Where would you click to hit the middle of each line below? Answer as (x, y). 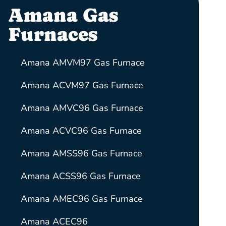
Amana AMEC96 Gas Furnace (81, 199)
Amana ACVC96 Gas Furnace (81, 130)
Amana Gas (63, 15)
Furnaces (52, 34)
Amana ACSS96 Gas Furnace (80, 176)
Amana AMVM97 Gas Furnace (82, 62)
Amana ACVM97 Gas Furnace (82, 85)
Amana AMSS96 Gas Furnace (81, 153)
